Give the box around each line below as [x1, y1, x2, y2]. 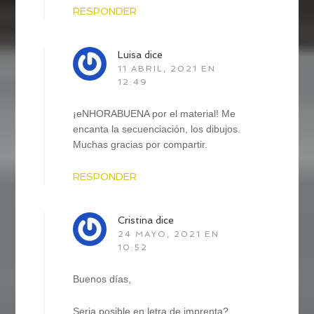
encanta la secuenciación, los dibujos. [73, 123, 241, 135]
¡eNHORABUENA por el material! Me [73, 108, 236, 120]
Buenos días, [73, 273, 132, 285]
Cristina [118, 214, 153, 226]
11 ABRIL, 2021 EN [118, 64, 217, 74]
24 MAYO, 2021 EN [118, 229, 220, 240]
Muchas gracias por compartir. [73, 139, 208, 151]
